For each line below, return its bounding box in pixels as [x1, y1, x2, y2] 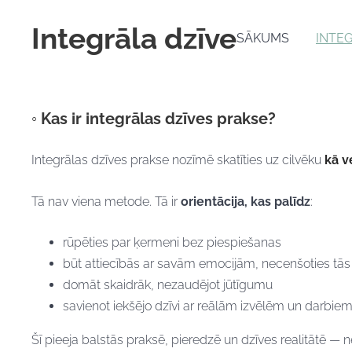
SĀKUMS [236, 31, 289, 46]
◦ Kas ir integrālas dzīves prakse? [31, 109, 276, 129]
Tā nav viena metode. [31, 193, 152, 209]
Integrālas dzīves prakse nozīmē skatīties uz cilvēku [31, 152, 324, 167]
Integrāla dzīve [31, 21, 236, 57]
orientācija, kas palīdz [181, 193, 310, 209]
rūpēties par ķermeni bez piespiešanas [63, 235, 281, 251]
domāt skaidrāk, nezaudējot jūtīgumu [63, 277, 273, 293]
